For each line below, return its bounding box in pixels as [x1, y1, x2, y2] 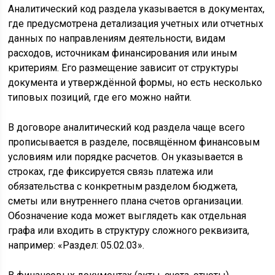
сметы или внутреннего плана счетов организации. [8, 195, 244, 207]
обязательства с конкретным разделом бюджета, [8, 180, 238, 193]
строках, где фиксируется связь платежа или [8, 166, 214, 178]
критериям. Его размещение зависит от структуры [8, 62, 239, 74]
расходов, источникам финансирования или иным [8, 47, 238, 60]
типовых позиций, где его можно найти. [8, 91, 192, 104]
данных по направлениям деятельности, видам [8, 33, 226, 45]
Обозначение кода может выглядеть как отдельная [8, 210, 247, 222]
